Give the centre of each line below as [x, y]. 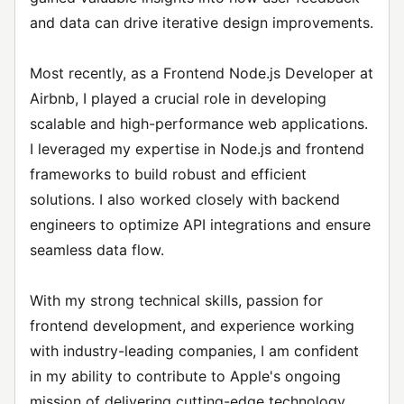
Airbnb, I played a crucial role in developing [178, 98]
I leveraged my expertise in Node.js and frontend [197, 149]
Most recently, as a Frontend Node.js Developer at [202, 73]
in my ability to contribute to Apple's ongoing [185, 376]
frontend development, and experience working [192, 326]
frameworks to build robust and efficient [168, 174]
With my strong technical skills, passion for [176, 300]
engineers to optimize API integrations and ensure [200, 225]
